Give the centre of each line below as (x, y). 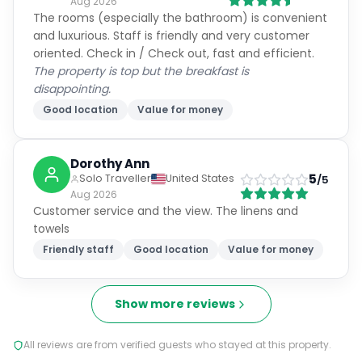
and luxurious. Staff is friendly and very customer (171, 36)
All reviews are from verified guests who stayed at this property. (177, 345)
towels (51, 229)
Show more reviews (175, 304)
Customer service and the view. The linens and (166, 211)
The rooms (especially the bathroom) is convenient (180, 18)
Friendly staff (78, 249)
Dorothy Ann (110, 164)
